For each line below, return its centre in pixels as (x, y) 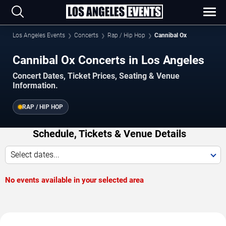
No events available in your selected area (74, 180)
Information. (35, 86)
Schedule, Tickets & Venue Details (109, 134)
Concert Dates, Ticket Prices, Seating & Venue (96, 76)
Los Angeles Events (39, 35)
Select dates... (35, 155)
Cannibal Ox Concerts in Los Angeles (108, 60)
